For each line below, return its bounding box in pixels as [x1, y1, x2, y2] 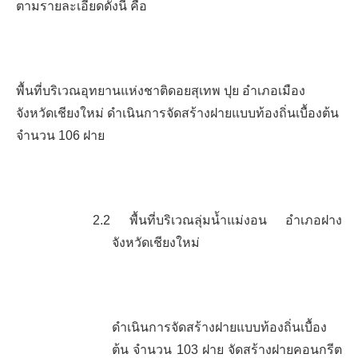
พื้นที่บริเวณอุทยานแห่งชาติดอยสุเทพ [16, 84, 224, 97]
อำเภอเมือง [242, 84, 305, 97]
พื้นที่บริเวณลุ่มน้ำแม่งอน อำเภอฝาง [129, 213, 342, 227]
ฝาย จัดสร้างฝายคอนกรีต [197, 343, 342, 356]
